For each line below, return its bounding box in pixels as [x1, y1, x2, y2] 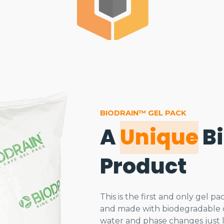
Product [100, 151, 186, 181]
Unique [120, 122, 198, 152]
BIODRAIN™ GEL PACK [100, 108, 186, 117]
